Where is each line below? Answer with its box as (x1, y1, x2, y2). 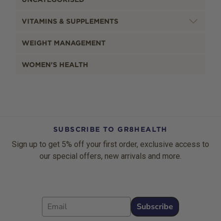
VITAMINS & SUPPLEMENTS (22, 17, 118, 25)
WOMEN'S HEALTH (22, 61, 88, 69)
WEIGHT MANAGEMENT (22, 39, 106, 47)
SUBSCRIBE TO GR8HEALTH (53, 125, 168, 133)
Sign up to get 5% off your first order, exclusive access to (12, 140, 209, 149)
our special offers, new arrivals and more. (39, 151, 182, 161)
